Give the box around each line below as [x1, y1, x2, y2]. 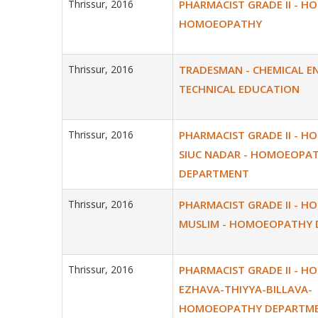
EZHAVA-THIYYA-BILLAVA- [179, 282, 312, 296]
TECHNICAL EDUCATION [179, 82, 300, 96]
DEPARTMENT [179, 166, 249, 180]
